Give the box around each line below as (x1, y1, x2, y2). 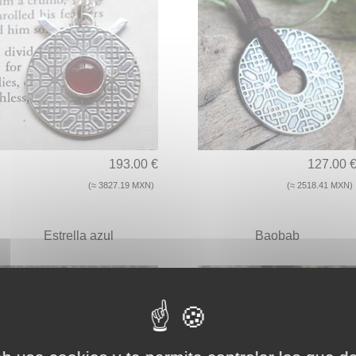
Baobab (255, 229, 300, 243)
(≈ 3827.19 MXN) (88, 180, 154, 191)
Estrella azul (44, 229, 114, 243)
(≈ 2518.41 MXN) (287, 180, 353, 191)
